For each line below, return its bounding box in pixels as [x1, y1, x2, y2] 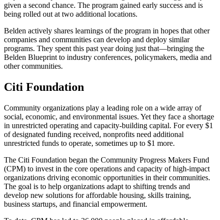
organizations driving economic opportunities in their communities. [4, 173, 210, 182]
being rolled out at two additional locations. [4, 10, 137, 19]
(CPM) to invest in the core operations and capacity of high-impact [4, 164, 210, 173]
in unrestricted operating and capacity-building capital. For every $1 [4, 121, 213, 130]
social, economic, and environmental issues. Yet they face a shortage [4, 112, 214, 121]
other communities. [4, 62, 63, 71]
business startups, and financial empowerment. [4, 199, 147, 208]
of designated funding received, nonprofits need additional [4, 130, 184, 138]
